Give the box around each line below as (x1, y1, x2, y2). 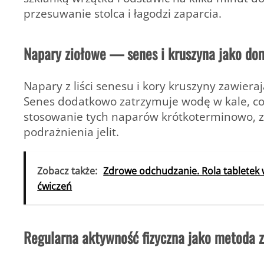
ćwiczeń (37, 179, 72, 193)
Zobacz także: (37, 164, 98, 177)
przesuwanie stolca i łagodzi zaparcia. (24, 5, 222, 21)
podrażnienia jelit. (24, 124, 119, 140)
